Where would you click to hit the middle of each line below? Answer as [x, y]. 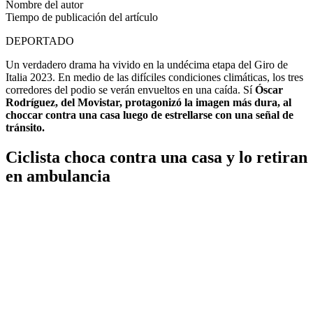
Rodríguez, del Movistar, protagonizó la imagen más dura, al [148, 102]
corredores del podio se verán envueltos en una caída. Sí [130, 89]
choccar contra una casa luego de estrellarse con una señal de [150, 115]
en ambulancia [58, 176]
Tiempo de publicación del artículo [82, 17]
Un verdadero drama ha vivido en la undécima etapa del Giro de [147, 64]
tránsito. [25, 127]
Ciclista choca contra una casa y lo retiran [156, 157]
